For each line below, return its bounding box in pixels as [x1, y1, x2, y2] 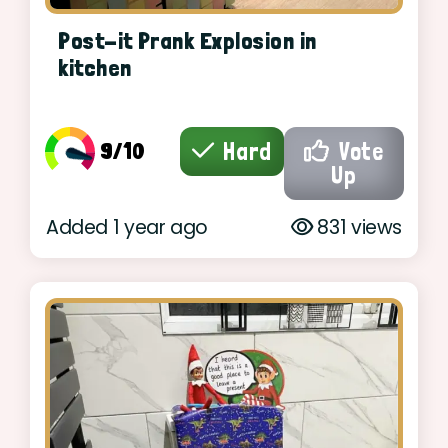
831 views [312, 214, 402, 242]
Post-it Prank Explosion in [58, 27, 317, 56]
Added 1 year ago [46, 214, 208, 242]
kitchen [58, 54, 132, 83]
